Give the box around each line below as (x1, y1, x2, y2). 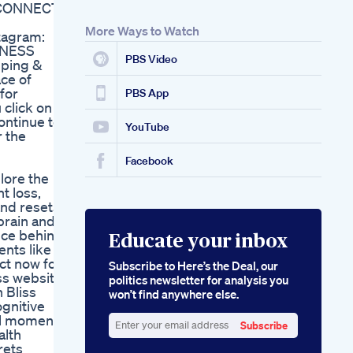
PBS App (125, 86, 169, 101)
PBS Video (125, 52, 177, 67)
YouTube (125, 120, 169, 135)
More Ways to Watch (85, 23, 199, 39)
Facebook (125, 154, 173, 169)
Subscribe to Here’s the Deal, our (109, 258, 278, 274)
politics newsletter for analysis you (109, 272, 288, 288)
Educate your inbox (109, 232, 288, 252)
